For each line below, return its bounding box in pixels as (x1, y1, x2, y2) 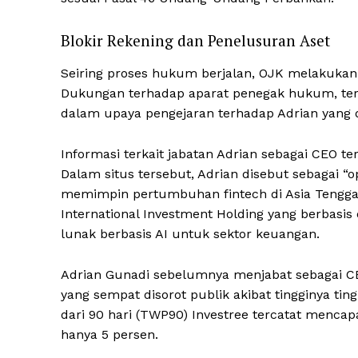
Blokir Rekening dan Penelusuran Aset (61, 30, 330, 51)
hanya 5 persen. (61, 327, 158, 343)
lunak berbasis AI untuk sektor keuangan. (61, 226, 320, 242)
